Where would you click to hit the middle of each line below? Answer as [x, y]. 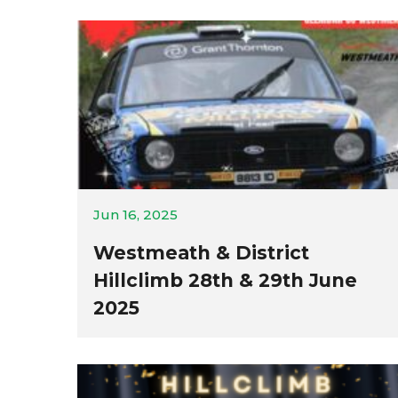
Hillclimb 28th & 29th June [225, 280]
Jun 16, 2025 [135, 215]
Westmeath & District [201, 253]
